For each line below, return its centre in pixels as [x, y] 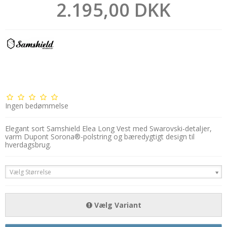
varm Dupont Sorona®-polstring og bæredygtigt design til [100, 137]
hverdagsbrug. [28, 145]
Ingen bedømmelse [37, 106]
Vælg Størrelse [30, 172]
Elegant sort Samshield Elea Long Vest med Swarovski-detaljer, [108, 129]
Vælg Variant [117, 205]
